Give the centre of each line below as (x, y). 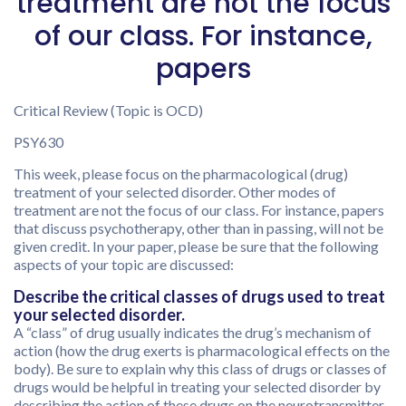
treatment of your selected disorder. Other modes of (175, 192)
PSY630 (39, 142)
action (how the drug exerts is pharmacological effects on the (202, 350)
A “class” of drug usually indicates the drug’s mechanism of (193, 332)
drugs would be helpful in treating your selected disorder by (197, 387)
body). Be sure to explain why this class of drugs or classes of (200, 368)
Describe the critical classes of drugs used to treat (199, 296)
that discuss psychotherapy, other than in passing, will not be (198, 228)
